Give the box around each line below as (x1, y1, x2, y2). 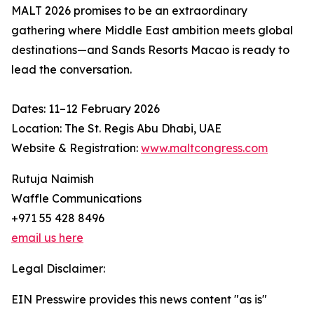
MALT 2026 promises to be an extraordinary (11, 4, 247, 18)
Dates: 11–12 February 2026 (11, 102, 160, 116)
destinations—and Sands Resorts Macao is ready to (11, 43, 289, 57)
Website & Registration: (11, 141, 141, 155)
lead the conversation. (11, 62, 132, 76)
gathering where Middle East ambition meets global (11, 23, 293, 37)
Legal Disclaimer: (11, 261, 105, 275)
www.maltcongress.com (141, 141, 268, 155)
